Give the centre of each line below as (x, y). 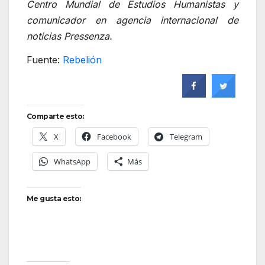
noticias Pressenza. (70, 36)
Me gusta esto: (54, 198)
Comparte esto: (55, 116)
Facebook (114, 136)
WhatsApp (72, 161)
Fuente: (45, 59)
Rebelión (82, 59)
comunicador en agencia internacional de (132, 20)
